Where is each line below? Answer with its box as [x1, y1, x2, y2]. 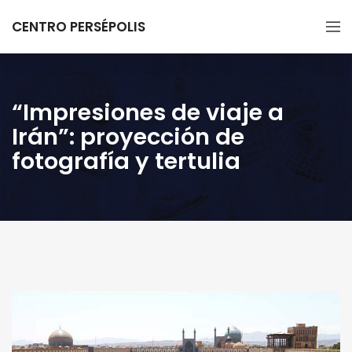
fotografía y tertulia [12, 145, 240, 177]
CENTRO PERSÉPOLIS [12, 17, 145, 36]
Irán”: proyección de [12, 121, 244, 152]
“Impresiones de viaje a [12, 97, 284, 128]
